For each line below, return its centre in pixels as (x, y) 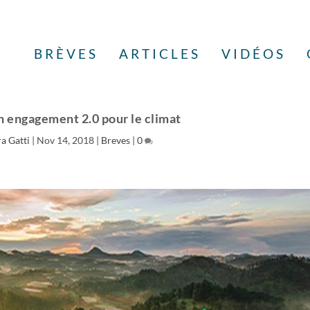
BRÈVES (66, 53)
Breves (116, 140)
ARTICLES (159, 53)
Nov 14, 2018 (66, 140)
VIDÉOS (253, 53)
